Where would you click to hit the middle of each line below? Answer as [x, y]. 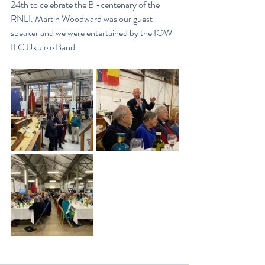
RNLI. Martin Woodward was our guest [83, 19]
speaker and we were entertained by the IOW [92, 33]
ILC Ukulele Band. [44, 47]
